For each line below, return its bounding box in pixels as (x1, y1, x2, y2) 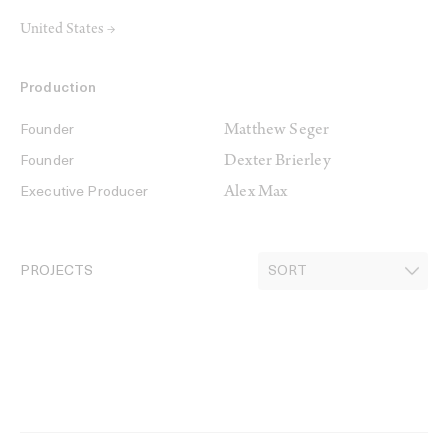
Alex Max (224, 184, 288, 202)
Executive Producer (20, 185, 149, 200)
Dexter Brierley (224, 153, 331, 171)
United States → (20, 22, 115, 38)
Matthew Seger (224, 122, 330, 140)
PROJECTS (20, 264, 93, 279)
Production (20, 81, 97, 96)
